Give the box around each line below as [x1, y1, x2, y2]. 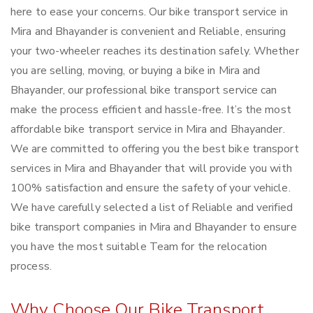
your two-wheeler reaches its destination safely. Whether [10, 43, 299, 59]
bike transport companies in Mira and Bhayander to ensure [10, 219, 297, 235]
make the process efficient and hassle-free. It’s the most [10, 102, 291, 118]
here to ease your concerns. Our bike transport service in [10, 4, 288, 20]
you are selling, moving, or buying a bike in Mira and [10, 63, 261, 79]
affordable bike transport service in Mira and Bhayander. [10, 122, 285, 138]
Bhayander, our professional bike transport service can [10, 82, 277, 99]
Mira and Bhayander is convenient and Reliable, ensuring [10, 24, 286, 40]
